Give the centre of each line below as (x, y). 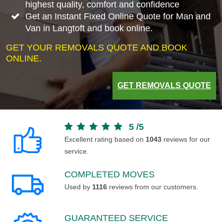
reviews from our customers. (153, 187)
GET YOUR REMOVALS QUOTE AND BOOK (97, 47)
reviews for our (186, 139)
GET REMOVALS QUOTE (164, 85)
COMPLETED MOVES (110, 174)
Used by (78, 187)
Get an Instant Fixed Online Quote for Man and (118, 16)
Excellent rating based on (105, 139)
